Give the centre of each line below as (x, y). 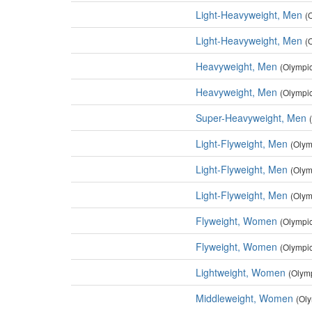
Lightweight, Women (241, 272)
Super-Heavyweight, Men (251, 118)
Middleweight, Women (244, 298)
